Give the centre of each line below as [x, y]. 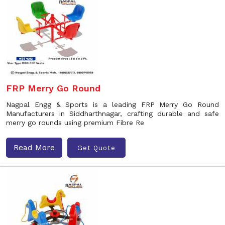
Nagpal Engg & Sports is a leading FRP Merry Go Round [113, 104]
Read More [34, 147]
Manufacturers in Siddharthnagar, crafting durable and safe [113, 114]
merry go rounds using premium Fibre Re [75, 123]
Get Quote [96, 148]
